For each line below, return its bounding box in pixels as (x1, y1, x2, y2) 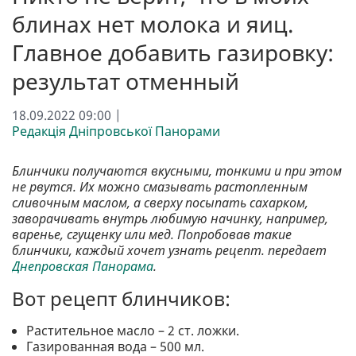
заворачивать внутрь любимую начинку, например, (12, 210, 328, 228)
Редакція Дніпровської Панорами (12, 122, 220, 141)
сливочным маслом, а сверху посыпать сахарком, (12, 194, 308, 212)
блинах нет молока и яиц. (12, 9, 294, 40)
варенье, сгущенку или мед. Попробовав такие (12, 226, 292, 244)
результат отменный (12, 66, 239, 97)
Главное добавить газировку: (12, 37, 334, 68)
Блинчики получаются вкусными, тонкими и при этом (12, 162, 342, 180)
